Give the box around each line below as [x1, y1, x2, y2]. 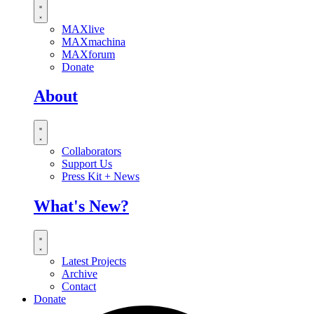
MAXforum [62, 48, 115, 60]
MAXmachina [62, 35, 125, 48]
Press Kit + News [62, 170, 139, 183]
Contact [62, 280, 96, 293]
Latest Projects [62, 255, 126, 268]
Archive [62, 268, 97, 280]
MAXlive [62, 22, 104, 35]
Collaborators [62, 145, 121, 158]
